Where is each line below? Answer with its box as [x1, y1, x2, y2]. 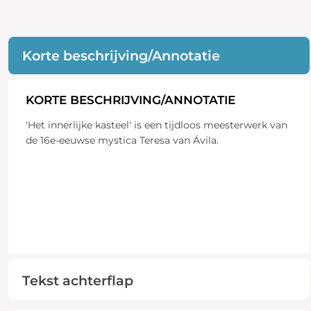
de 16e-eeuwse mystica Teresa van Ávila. [25, 133, 219, 146]
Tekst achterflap [22, 271, 133, 289]
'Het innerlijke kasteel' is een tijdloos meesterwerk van [25, 118, 287, 131]
